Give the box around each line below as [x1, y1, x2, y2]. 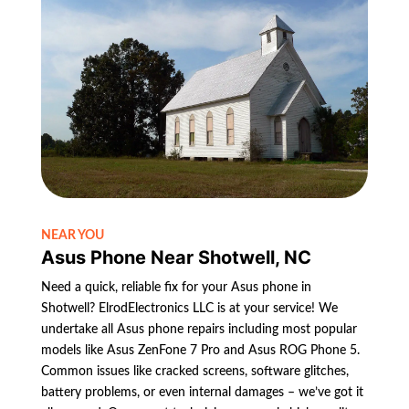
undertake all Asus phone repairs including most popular [40, 322, 357, 336]
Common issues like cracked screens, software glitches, [40, 364, 349, 378]
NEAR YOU [40, 228, 104, 242]
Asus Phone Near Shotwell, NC [40, 246, 311, 268]
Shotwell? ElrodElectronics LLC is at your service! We [40, 301, 338, 315]
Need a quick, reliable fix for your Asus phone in [40, 280, 311, 294]
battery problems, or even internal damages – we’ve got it [40, 385, 363, 399]
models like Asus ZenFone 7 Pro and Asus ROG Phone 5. [40, 343, 360, 357]
